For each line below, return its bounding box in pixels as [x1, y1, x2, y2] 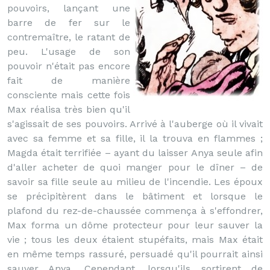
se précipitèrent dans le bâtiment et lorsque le [7, 190, 263, 202]
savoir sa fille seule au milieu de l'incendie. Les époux [7, 176, 263, 187]
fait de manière [7, 75, 130, 86]
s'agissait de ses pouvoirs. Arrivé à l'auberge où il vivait [7, 118, 263, 130]
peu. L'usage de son [7, 46, 130, 57]
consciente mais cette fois [7, 89, 130, 101]
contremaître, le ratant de [7, 31, 130, 43]
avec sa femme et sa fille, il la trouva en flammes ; [7, 133, 263, 144]
